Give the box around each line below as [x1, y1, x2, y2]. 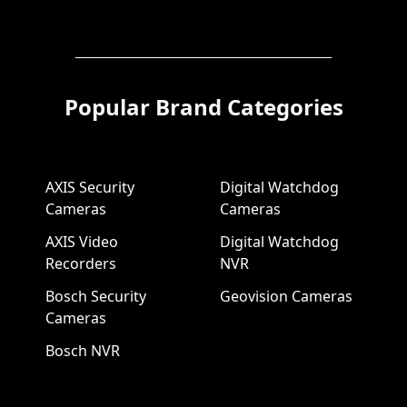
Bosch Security [45, 285, 146, 306]
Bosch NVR [45, 340, 120, 361]
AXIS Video [45, 231, 118, 252]
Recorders [45, 253, 116, 273]
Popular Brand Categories [64, 91, 343, 122]
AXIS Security [45, 176, 134, 197]
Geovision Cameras [220, 285, 352, 306]
